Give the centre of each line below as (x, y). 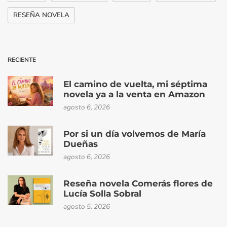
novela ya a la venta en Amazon (134, 94)
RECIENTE (22, 60)
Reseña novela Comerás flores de (138, 183)
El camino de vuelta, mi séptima (135, 84)
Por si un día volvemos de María (135, 133)
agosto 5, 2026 (87, 206)
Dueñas (81, 143)
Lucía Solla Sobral (102, 193)
